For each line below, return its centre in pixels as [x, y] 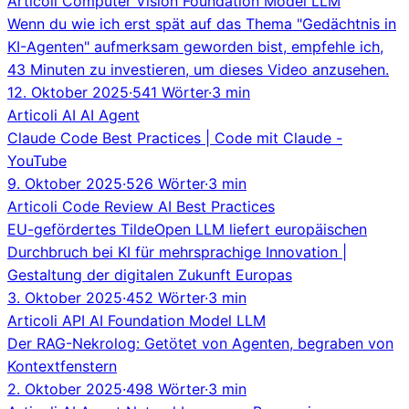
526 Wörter [165, 183]
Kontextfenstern [62, 366]
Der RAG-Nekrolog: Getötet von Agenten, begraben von [200, 343]
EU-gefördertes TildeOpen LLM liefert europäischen [187, 229]
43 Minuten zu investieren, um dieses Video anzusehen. [198, 69]
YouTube [37, 160]
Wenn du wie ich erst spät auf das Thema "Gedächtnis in [202, 23]
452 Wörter [165, 297]
